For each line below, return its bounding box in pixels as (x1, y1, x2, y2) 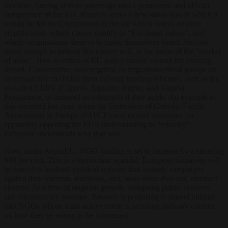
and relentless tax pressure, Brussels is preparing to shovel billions (4, 192, 215, 201)
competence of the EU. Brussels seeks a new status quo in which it (4, 10, 218, 19)
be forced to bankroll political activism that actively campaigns (4, 164, 204, 174)
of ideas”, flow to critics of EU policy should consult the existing (4, 55, 211, 65)
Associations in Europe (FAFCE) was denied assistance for (4, 110, 194, 120)
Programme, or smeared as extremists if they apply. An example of (4, 92, 216, 101)
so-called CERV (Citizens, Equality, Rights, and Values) (4, 83, 184, 92)
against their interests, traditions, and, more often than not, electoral (4, 174, 218, 183)
